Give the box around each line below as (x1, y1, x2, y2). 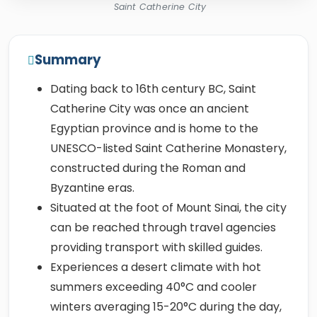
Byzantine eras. (50, 180, 134, 196)
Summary (35, 51, 101, 69)
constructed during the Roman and (50, 160, 246, 176)
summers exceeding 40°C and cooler (50, 279, 257, 295)
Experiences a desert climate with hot (50, 259, 261, 275)
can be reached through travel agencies (50, 219, 276, 236)
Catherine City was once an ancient (50, 100, 249, 117)
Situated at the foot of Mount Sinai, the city (50, 200, 287, 216)
